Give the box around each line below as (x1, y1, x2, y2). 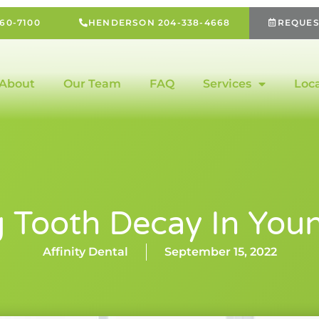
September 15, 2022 (164, 245, 277, 258)
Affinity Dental (42, 245, 128, 258)
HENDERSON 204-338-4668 (88, 17, 231, 28)
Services (202, 76, 251, 90)
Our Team (63, 76, 121, 90)
